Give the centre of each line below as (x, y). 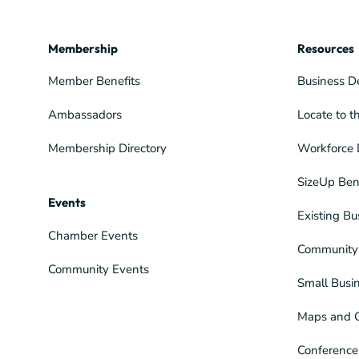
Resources (326, 48)
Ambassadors (85, 114)
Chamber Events (93, 235)
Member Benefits (94, 81)
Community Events (99, 269)
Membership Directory (107, 148)
